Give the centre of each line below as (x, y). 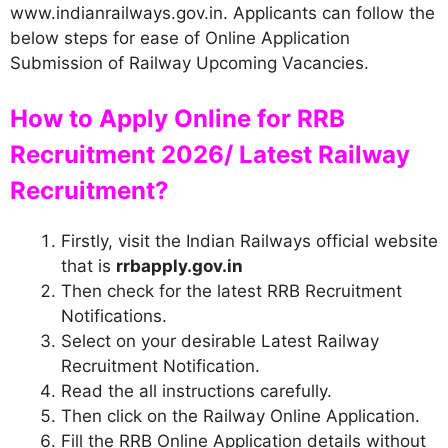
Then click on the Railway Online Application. (240, 416)
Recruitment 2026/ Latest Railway (210, 154)
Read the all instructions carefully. (196, 391)
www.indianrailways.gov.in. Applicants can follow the (222, 12)
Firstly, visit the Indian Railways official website (249, 241)
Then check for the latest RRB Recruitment (231, 291)
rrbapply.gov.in (179, 266)
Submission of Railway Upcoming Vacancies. (189, 62)
